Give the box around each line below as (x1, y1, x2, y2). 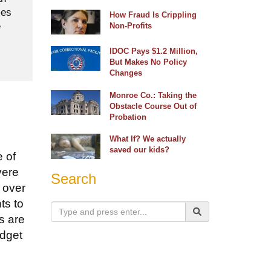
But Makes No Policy (109, 57, 187, 67)
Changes (109, 68, 142, 78)
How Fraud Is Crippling (109, 10, 197, 20)
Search (50, 170, 96, 187)
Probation (109, 112, 146, 122)
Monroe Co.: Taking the (109, 90, 197, 100)
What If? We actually (109, 134, 186, 144)
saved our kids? (109, 145, 169, 155)
